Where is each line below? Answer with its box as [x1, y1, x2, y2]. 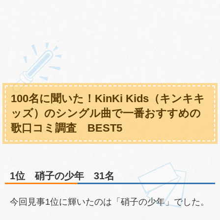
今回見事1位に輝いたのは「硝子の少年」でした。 [10, 196, 209, 207]
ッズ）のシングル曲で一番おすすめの [11, 107, 201, 119]
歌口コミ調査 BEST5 [11, 121, 122, 134]
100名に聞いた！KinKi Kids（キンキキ [11, 92, 205, 105]
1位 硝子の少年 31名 [10, 170, 114, 181]
